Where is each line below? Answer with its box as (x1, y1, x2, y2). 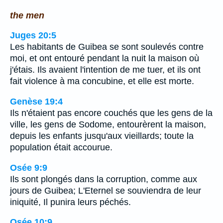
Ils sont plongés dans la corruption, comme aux (10, 174, 197, 184)
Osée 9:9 (10, 162, 47, 173)
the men (10, 10, 44, 20)
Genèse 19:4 (10, 96, 63, 107)
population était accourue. (10, 142, 112, 152)
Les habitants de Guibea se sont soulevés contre (10, 42, 204, 52)
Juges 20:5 (10, 30, 56, 41)
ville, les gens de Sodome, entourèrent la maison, (10, 119, 206, 129)
